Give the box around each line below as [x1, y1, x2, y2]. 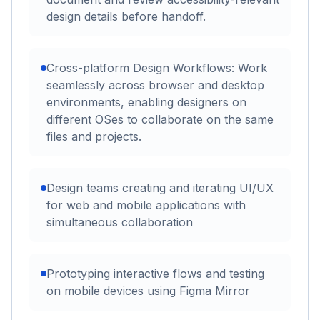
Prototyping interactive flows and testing [46, 266, 264, 281]
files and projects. [46, 129, 141, 144]
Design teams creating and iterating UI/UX [46, 181, 274, 196]
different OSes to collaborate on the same [46, 112, 274, 127]
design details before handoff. [46, 9, 206, 24]
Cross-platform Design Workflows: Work [46, 61, 267, 76]
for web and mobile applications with [46, 198, 246, 213]
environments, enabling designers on [46, 95, 246, 110]
